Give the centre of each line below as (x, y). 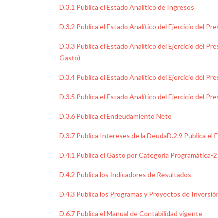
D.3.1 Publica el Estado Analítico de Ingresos (127, 7)
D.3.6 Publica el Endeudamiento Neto (116, 116)
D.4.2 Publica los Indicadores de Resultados (125, 174)
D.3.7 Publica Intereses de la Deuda (113, 136)
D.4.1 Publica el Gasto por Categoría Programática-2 (138, 155)
